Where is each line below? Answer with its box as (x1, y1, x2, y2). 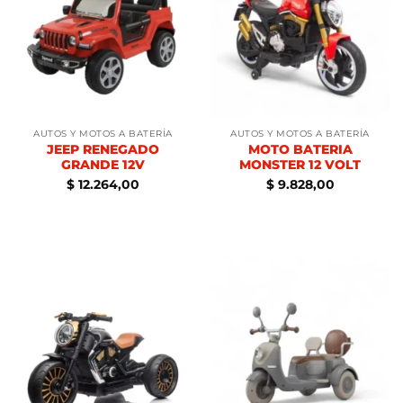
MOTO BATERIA (247, 141, 353, 157)
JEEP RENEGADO (47, 141, 159, 157)
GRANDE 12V (61, 157, 145, 172)
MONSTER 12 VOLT (239, 157, 361, 172)
